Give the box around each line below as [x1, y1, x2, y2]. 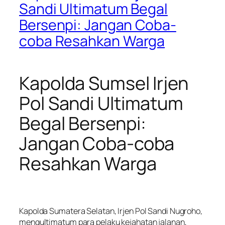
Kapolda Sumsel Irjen [19, 71, 188, 96]
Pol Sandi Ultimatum [19, 91, 184, 116]
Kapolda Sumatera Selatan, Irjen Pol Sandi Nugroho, [19, 205, 202, 216]
